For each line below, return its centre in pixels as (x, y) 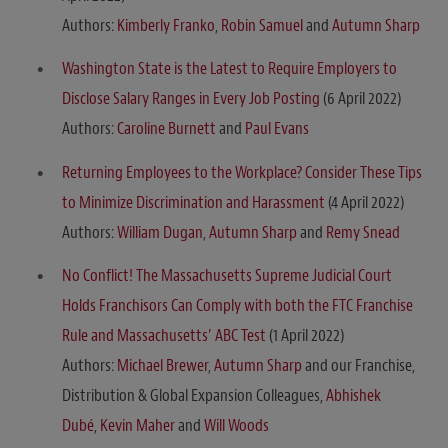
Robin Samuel (262, 25)
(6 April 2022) (360, 99)
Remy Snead (363, 232)
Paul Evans (277, 129)
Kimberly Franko (166, 25)
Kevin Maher (139, 426)
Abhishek (353, 396)
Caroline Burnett (166, 129)
